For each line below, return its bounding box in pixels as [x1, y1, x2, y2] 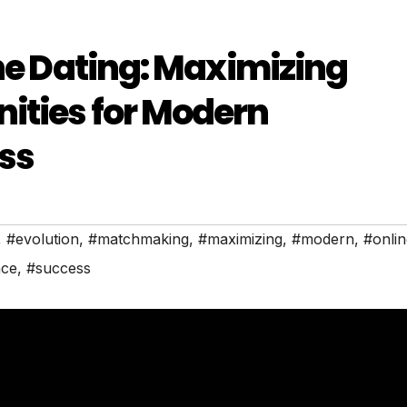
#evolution [6, 230, 79, 249]
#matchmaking [88, 230, 189, 249]
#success [26, 259, 91, 278]
